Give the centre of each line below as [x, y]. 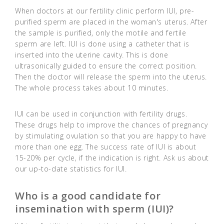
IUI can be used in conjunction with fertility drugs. [101, 114]
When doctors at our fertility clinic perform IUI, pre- [105, 11]
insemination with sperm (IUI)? [95, 209]
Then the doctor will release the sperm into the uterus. [111, 77]
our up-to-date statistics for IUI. [71, 169]
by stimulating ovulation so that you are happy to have [111, 136]
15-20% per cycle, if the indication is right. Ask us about [112, 158]
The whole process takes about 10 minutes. [92, 88]
